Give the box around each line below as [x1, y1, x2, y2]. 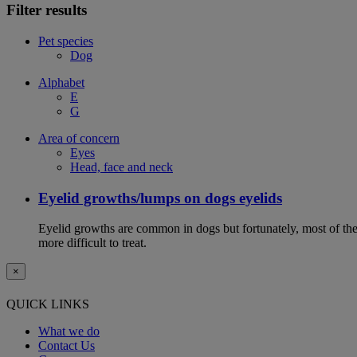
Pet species [38, 33, 93, 48]
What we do [38, 324, 100, 338]
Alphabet [38, 75, 84, 89]
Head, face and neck [70, 159, 173, 174]
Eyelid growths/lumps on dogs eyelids [38, 189, 282, 206]
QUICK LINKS [6, 296, 89, 311]
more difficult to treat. [38, 236, 147, 250]
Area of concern [38, 131, 120, 145]
